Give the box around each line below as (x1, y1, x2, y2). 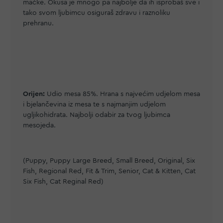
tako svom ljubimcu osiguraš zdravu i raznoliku (23, 9, 170, 16)
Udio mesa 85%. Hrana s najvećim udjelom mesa (45, 91, 200, 98)
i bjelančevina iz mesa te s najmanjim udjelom (23, 101, 166, 108)
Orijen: (23, 91, 45, 98)
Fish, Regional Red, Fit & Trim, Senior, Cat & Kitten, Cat (23, 168, 196, 175)
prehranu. (23, 20, 54, 27)
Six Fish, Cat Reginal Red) (23, 178, 104, 185)
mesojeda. (23, 122, 56, 129)
